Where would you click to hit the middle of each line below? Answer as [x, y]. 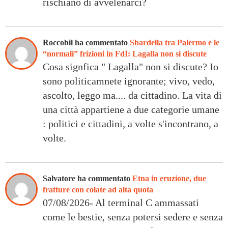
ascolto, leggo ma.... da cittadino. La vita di [132, 95]
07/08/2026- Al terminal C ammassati [121, 202]
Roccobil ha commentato [86, 42]
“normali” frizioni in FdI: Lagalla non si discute [125, 53]
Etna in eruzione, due [169, 178]
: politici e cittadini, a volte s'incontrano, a [131, 123]
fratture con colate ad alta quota [98, 189]
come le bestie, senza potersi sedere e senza [133, 217]
